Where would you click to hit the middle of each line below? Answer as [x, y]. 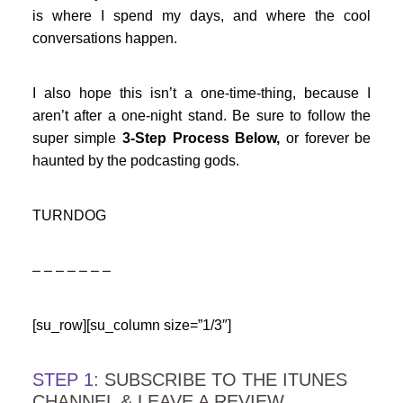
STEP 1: [65, 380]
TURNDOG [69, 216]
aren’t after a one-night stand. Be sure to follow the [201, 116]
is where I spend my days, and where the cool [201, 16]
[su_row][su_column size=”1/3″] [131, 326]
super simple [77, 139]
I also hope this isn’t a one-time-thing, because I [201, 94]
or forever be [326, 139]
